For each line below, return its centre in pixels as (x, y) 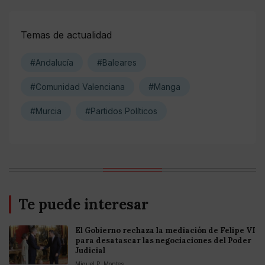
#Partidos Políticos (121, 111)
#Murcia (46, 111)
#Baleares (117, 62)
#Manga (164, 86)
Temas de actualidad (66, 35)
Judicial (90, 250)
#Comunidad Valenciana (77, 86)
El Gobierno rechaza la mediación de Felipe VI (165, 230)
